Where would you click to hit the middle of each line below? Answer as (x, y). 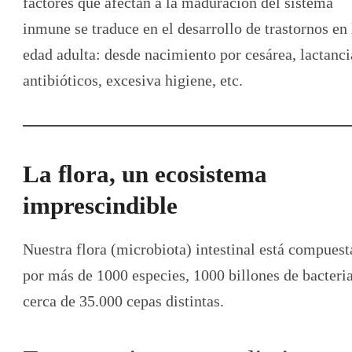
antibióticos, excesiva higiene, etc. (133, 80)
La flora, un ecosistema (145, 174)
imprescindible (100, 205)
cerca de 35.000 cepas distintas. (123, 301)
